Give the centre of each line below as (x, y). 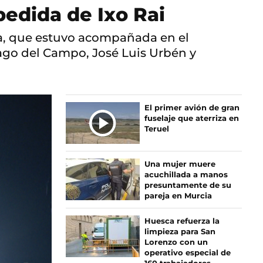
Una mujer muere (180, 164)
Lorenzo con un (176, 242)
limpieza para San (180, 231)
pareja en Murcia (178, 195)
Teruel (156, 129)
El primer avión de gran (192, 107)
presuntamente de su (188, 185)
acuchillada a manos (186, 174)
